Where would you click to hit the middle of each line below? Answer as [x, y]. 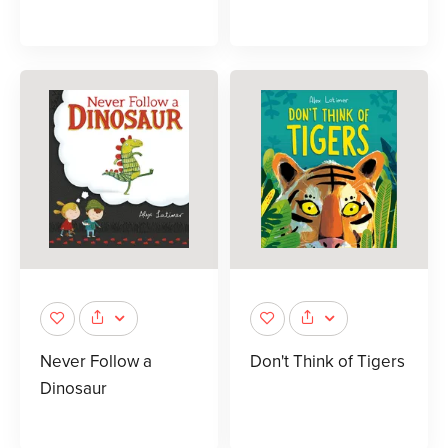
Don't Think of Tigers [327, 362]
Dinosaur [73, 389]
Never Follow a [96, 362]
